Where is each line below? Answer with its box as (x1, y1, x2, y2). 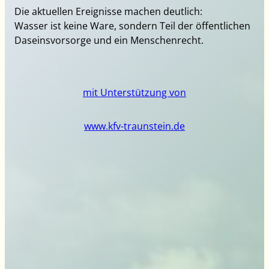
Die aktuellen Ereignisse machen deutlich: (14, 5, 203, 19)
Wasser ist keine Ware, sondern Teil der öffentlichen (14, 19, 251, 33)
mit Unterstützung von (83, 85, 186, 99)
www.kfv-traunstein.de (84, 119, 185, 133)
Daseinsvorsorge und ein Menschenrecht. (14, 34, 204, 47)
